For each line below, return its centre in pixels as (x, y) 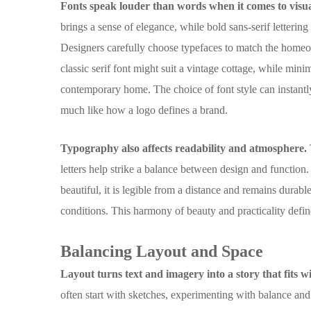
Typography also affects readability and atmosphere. (184, 148)
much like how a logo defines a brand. (144, 110)
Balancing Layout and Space (162, 251)
